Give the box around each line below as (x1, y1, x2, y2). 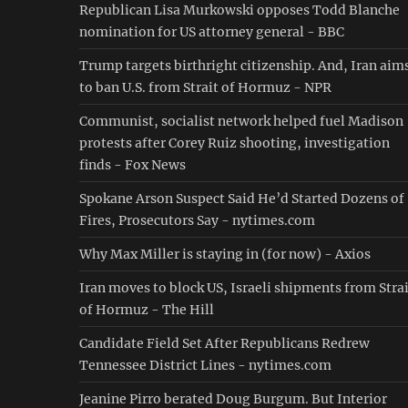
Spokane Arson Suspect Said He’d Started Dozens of (79, 190, 404, 207)
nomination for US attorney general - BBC (79, 24, 344, 40)
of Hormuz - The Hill (79, 301, 214, 318)
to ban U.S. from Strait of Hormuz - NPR (79, 79, 331, 96)
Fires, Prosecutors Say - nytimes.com (79, 212, 315, 229)
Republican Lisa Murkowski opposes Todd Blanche (79, 2, 400, 18)
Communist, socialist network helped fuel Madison (79, 113, 403, 129)
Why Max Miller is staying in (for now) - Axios (79, 246, 371, 262)
